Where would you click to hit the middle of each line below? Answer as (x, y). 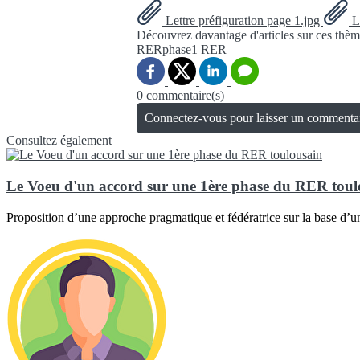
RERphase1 (169, 50)
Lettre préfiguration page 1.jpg (243, 21)
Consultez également (59, 141)
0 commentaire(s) (180, 96)
